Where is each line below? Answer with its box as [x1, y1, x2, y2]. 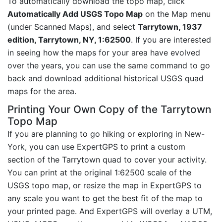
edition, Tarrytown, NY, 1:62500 [7, 34, 131, 45]
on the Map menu [143, 8, 211, 19]
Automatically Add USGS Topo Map [7, 8, 143, 19]
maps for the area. [7, 86, 76, 96]
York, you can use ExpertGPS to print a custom [7, 142, 185, 152]
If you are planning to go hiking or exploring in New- [7, 129, 205, 139]
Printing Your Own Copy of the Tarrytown [7, 103, 211, 116]
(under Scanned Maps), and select [7, 21, 138, 32]
